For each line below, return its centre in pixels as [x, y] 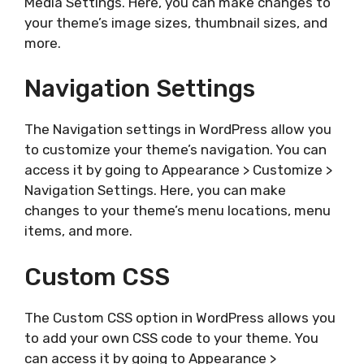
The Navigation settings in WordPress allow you [178, 130]
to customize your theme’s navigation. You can [175, 150]
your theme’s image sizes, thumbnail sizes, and [176, 22]
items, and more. [78, 231]
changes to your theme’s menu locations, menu [178, 211]
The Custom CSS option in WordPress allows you [180, 317]
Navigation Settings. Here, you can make [155, 191]
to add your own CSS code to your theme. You [171, 338]
